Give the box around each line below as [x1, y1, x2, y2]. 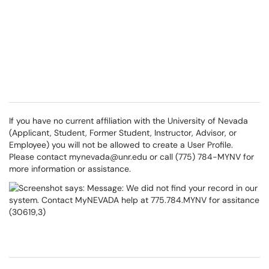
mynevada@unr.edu [69, 151, 150, 162]
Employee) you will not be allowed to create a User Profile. [9, 139, 233, 150]
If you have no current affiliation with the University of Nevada [9, 115, 248, 126]
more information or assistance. [9, 163, 131, 174]
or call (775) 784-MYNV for [150, 151, 254, 162]
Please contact [9, 151, 69, 162]
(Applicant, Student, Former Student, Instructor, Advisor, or [9, 127, 237, 138]
